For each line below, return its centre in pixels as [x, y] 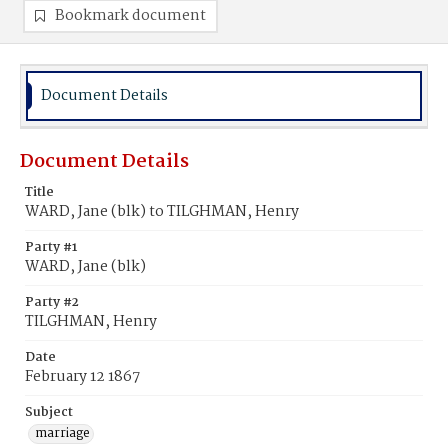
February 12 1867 [82, 377]
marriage [62, 433]
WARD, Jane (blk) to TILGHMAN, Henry [162, 212]
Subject [49, 412]
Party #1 [51, 247]
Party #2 [52, 302]
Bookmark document [130, 16]
